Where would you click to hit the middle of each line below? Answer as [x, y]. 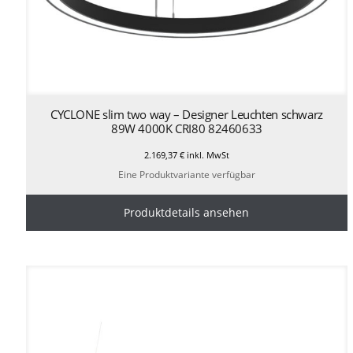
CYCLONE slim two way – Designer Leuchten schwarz [186, 114]
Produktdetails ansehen [187, 212]
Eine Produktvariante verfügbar [186, 174]
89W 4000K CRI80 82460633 [186, 128]
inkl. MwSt [206, 154]
